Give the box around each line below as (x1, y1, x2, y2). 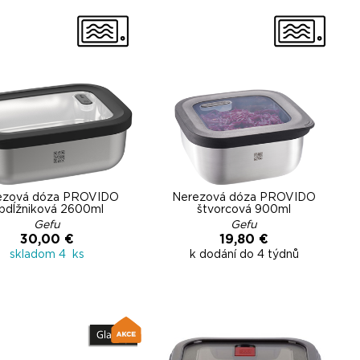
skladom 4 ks (10, 249, 84, 260)
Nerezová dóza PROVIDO (172, 192, 316, 203)
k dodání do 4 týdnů (189, 249, 299, 260)
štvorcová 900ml (197, 204, 291, 215)
